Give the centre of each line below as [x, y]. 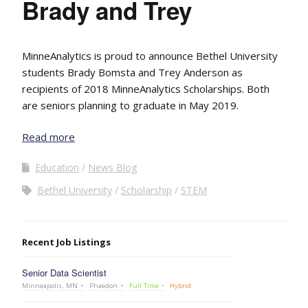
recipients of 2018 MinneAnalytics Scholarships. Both [146, 89]
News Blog [112, 167]
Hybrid [181, 286]
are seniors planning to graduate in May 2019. [130, 105]
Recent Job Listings [66, 242]
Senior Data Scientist [64, 273]
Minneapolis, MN [50, 286]
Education [57, 167]
